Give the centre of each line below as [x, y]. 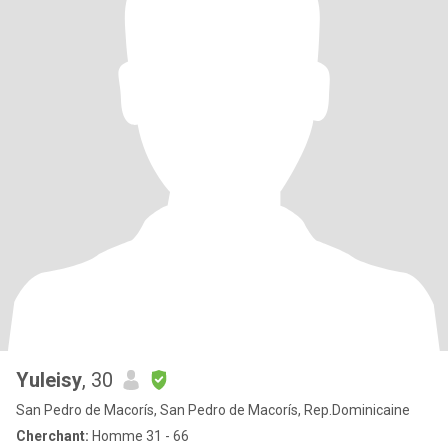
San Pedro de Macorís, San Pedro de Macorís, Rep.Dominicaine [213, 410]
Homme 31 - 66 [139, 436]
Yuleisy [49, 380]
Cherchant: [52, 436]
